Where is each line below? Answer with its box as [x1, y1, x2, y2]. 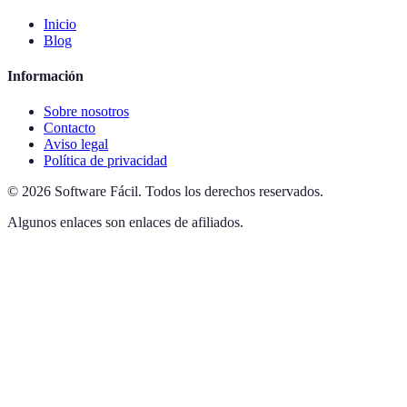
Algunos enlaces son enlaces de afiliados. [7, 214, 243, 231]
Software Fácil [55, 184, 138, 200]
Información [7, 67, 84, 84]
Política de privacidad [44, 153, 167, 169]
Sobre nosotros [44, 104, 129, 120]
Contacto [44, 120, 95, 136]
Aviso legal [44, 136, 108, 153]
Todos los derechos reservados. [145, 184, 323, 200]
